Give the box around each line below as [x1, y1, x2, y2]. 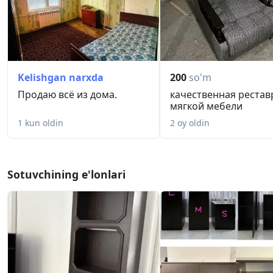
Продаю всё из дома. [18, 88, 117, 102]
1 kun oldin [18, 117, 63, 129]
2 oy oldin [170, 117, 210, 129]
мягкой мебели [170, 99, 243, 113]
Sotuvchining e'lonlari [7, 167, 126, 182]
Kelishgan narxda [18, 71, 104, 85]
